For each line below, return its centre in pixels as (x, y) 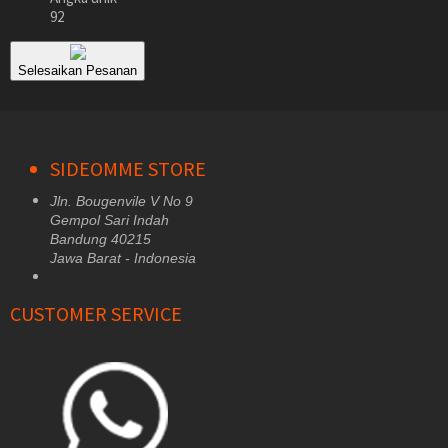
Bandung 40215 (100, 239)
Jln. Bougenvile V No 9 (121, 201)
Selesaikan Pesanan (77, 70)
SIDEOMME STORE (128, 168)
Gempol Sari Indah (109, 220)
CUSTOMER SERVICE (96, 313)
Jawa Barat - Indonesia (123, 258)
